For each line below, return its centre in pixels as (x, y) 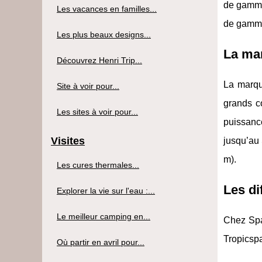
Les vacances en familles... (107, 8)
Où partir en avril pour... (101, 242)
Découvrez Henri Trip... (99, 60)
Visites (68, 141)
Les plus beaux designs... (104, 34)
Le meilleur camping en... (104, 216)
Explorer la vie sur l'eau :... (106, 190)
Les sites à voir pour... (97, 111)
